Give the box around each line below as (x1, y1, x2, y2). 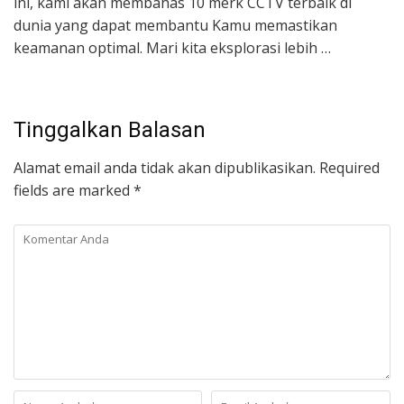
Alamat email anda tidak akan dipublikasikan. (14, 157, 316, 178)
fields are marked (14, 179, 133, 200)
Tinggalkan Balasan (14, 116, 206, 142)
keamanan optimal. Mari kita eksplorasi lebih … (14, 37, 331, 58)
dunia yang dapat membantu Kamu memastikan (14, 14, 337, 35)
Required (316, 157, 380, 178)
